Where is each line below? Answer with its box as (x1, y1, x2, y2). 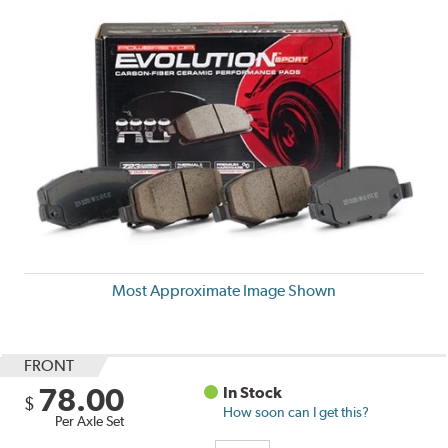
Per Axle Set (55, 412, 125, 429)
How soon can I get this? (223, 403, 370, 420)
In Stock (223, 382, 283, 402)
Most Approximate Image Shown (112, 280, 336, 300)
